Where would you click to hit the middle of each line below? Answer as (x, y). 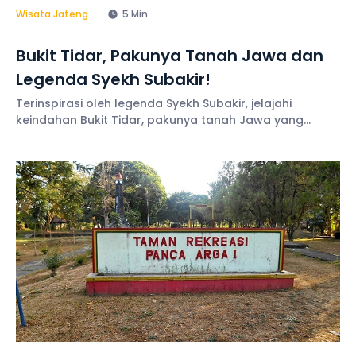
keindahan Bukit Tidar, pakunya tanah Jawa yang (160, 120)
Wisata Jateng (52, 14)
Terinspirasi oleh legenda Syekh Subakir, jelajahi (154, 103)
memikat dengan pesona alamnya (117, 136)
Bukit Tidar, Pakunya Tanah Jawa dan (170, 55)
